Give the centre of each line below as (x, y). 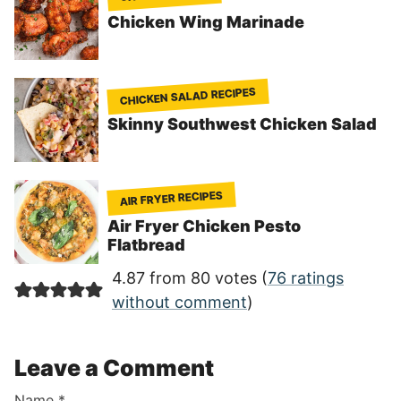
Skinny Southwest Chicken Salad (242, 124)
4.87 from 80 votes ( (189, 278)
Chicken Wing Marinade (206, 22)
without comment (179, 303)
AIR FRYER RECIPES (171, 199)
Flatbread (146, 245)
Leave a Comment (114, 368)
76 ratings (305, 278)
